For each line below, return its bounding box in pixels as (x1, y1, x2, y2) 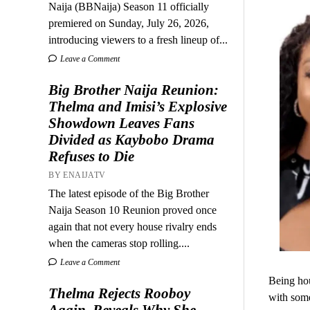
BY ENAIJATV (48, 170, 106, 180)
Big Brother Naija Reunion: (48, 81, 219, 98)
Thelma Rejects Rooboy (48, 284, 191, 302)
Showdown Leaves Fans (48, 114, 195, 131)
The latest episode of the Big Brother (48, 187, 210, 199)
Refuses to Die (48, 147, 135, 165)
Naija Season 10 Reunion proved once (48, 203, 217, 216)
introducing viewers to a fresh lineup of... (48, 33, 228, 46)
